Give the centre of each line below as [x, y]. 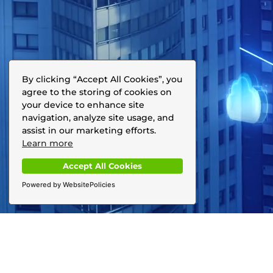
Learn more [48, 143]
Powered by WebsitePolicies [69, 185]
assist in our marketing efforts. [89, 130]
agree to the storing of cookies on [97, 92]
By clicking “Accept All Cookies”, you [102, 79]
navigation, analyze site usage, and [98, 117]
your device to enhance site [83, 105]
